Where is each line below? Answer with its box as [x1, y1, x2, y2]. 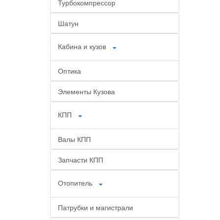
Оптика [58, 66, 81, 76]
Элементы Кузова [58, 86, 115, 96]
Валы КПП [58, 134, 91, 144]
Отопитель [58, 177, 92, 188]
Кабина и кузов [58, 41, 106, 51]
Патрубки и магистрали [58, 202, 133, 212]
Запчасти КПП [58, 155, 103, 165]
